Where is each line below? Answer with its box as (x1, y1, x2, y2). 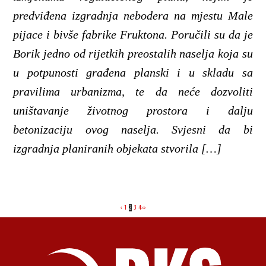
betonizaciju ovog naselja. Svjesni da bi (13, 122, 253, 136)
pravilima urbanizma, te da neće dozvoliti (13, 84, 253, 98)
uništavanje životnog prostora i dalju (13, 103, 253, 117)
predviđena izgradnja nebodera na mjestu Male (13, 8, 253, 22)
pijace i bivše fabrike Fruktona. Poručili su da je (13, 27, 253, 41)
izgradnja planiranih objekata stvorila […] (13, 141, 222, 155)
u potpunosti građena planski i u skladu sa (13, 65, 253, 79)
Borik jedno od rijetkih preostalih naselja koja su (13, 46, 253, 60)
